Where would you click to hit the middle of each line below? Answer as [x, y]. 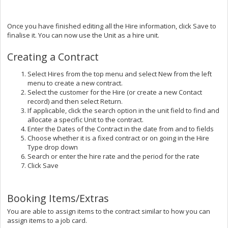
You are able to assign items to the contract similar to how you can [109, 211]
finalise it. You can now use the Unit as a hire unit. [83, 35]
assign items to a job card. [47, 220]
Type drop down [53, 147]
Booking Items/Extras [58, 198]
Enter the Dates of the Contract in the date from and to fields [121, 129]
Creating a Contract [53, 56]
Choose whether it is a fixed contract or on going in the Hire [118, 138]
